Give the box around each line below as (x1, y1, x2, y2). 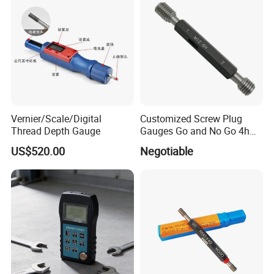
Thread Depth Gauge (11, 124, 101, 138)
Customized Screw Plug (139, 111, 242, 125)
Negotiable (139, 144, 193, 159)
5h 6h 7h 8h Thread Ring (139, 136, 246, 150)
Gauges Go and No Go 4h (139, 124, 250, 138)
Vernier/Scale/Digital (11, 111, 102, 125)
